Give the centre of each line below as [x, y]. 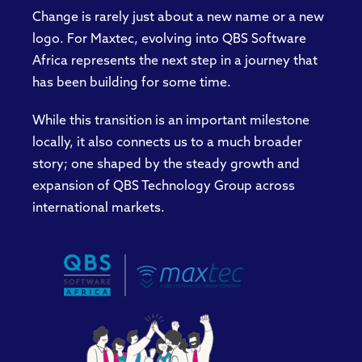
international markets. [99, 208]
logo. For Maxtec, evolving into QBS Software [169, 39]
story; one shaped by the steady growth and [166, 164]
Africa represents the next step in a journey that [175, 61]
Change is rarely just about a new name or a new [178, 17]
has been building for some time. [132, 83]
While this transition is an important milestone [171, 121]
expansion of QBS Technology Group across [164, 186]
